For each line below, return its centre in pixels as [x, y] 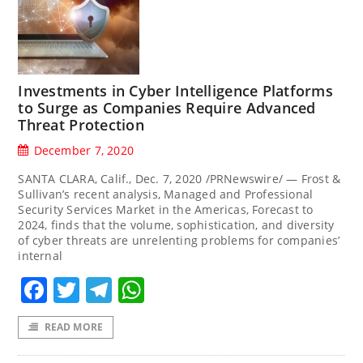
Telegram [171, 290]
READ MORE [74, 327]
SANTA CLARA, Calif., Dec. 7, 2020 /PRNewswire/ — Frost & [179, 179]
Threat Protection [81, 125]
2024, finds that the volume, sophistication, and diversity [176, 225]
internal [41, 256]
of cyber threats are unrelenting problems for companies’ [179, 240]
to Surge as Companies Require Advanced [167, 108]
